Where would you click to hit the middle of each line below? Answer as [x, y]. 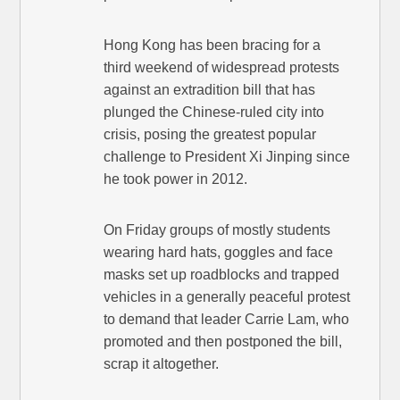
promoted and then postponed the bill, [223, 342]
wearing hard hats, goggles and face [219, 253]
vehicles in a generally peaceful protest [227, 297]
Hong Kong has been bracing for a [212, 46]
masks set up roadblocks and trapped [222, 275]
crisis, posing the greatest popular [210, 135]
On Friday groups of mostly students [217, 230]
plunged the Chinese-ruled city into [214, 112]
